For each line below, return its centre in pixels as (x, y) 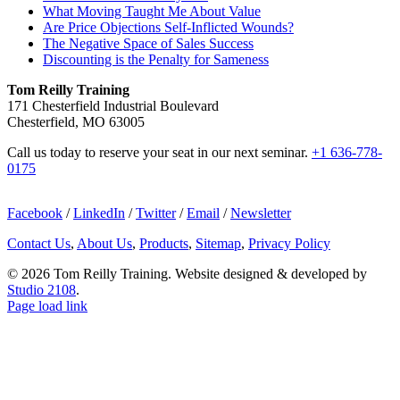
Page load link (47, 306)
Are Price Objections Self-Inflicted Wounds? (168, 28)
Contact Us (39, 244)
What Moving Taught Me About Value (152, 12)
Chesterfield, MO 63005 (76, 122)
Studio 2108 (42, 290)
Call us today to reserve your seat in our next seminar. (159, 153)
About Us (104, 244)
